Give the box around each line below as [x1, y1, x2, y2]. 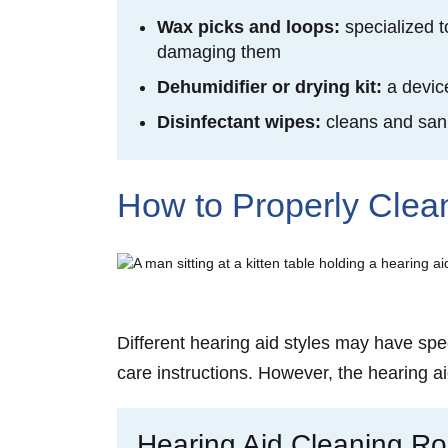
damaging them [157, 41, 286, 62]
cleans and [326, 111, 413, 132]
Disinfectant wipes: [157, 111, 326, 132]
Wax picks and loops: [157, 16, 345, 37]
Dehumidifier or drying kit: [157, 76, 387, 97]
